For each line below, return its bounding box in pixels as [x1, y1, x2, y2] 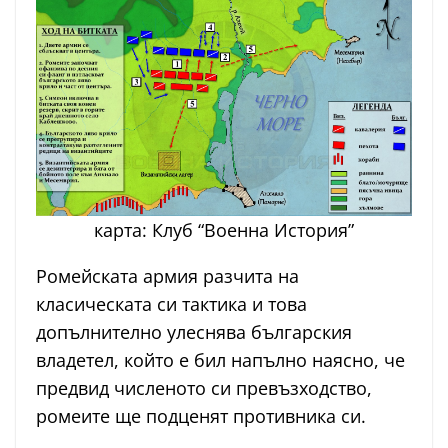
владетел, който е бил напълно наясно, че [36, 348, 405, 373]
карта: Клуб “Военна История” [94, 218, 354, 243]
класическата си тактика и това [36, 292, 307, 317]
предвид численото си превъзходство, [36, 376, 372, 401]
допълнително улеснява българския [36, 320, 352, 345]
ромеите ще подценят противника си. [36, 404, 366, 429]
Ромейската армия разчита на [36, 264, 299, 289]
